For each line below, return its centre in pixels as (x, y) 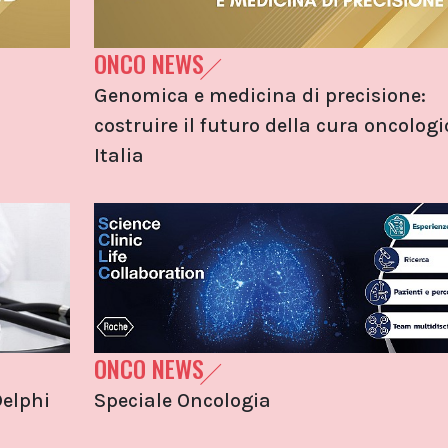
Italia (118, 155)
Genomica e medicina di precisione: (259, 95)
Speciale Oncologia (182, 400)
